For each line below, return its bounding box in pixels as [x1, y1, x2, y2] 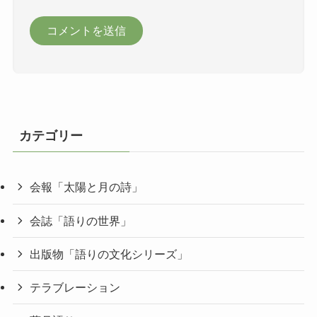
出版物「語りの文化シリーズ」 [30, 247, 189, 260]
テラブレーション [30, 281, 121, 294]
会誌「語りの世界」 [30, 214, 132, 227]
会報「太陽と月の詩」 [30, 180, 144, 194]
